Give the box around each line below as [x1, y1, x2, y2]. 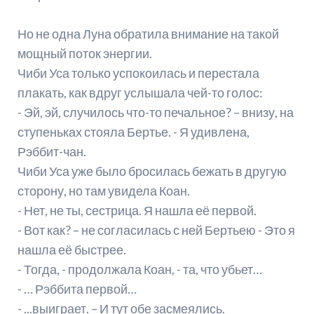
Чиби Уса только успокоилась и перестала [17, 65, 259, 81]
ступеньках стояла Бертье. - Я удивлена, [17, 124, 250, 140]
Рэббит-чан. [17, 144, 86, 160]
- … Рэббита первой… [17, 281, 137, 297]
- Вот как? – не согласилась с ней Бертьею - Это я [17, 222, 295, 238]
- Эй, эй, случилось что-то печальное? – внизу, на [17, 104, 294, 121]
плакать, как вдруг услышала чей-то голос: [17, 85, 263, 101]
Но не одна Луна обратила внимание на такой [17, 26, 279, 42]
